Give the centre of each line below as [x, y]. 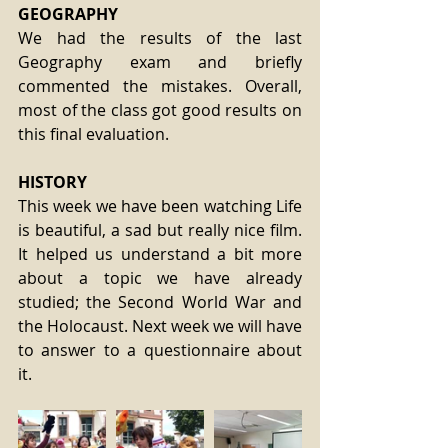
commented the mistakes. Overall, [160, 86]
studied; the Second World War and [160, 302]
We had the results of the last [160, 38]
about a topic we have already [160, 278]
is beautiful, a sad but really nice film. [160, 230]
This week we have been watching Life [160, 206]
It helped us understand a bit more [160, 254]
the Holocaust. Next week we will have [160, 326]
